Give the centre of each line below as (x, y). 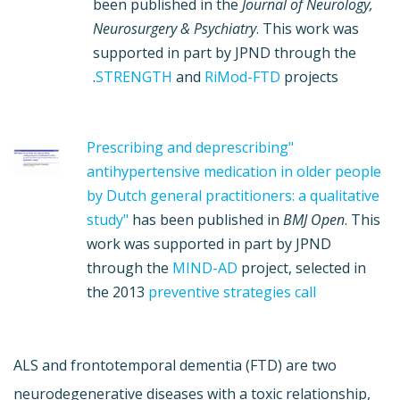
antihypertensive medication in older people (234, 171)
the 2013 (118, 292)
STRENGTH (134, 76)
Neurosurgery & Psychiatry (175, 28)
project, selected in (302, 267)
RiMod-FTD (243, 76)
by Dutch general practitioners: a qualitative (233, 195)
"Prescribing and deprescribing (188, 147)
